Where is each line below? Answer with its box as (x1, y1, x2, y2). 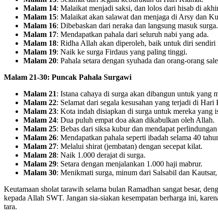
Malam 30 (23, 168, 56, 177)
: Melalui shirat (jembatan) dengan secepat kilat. (56, 142, 202, 150)
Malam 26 (23, 133, 56, 142)
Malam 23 (23, 107, 56, 115)
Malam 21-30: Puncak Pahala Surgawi (4, 73, 131, 81)
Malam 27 (23, 142, 56, 150)
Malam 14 (23, 3, 56, 12)
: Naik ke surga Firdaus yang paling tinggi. (56, 47, 187, 56)
